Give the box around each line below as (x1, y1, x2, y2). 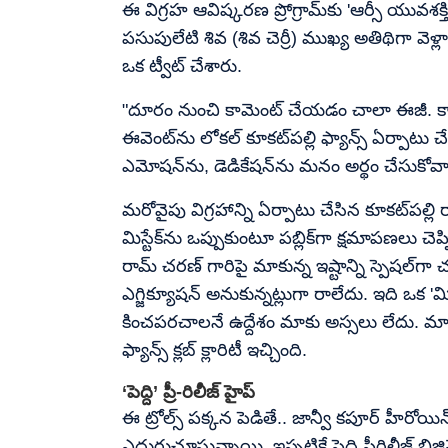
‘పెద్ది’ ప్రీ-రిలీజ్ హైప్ (122, 381, 255, 402)
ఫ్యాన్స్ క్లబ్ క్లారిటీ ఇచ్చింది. (122, 339, 307, 360)
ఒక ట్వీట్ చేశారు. (122, 55, 242, 76)
